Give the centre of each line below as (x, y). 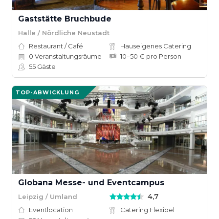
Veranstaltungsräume (67, 56)
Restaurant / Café (56, 46)
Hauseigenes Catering (156, 46)
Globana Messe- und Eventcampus (91, 183)
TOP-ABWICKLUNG (47, 92)
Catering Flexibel (147, 210)
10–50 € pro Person (151, 56)
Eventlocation (51, 210)
